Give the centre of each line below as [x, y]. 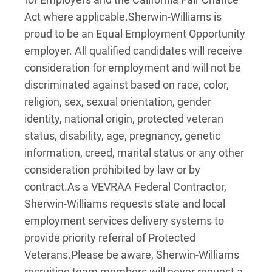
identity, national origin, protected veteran [124, 119]
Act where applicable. [76, 17]
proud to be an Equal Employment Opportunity [135, 34]
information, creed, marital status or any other [134, 153]
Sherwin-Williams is [175, 17]
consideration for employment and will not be [133, 68]
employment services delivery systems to [124, 221]
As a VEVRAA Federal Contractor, [147, 187]
